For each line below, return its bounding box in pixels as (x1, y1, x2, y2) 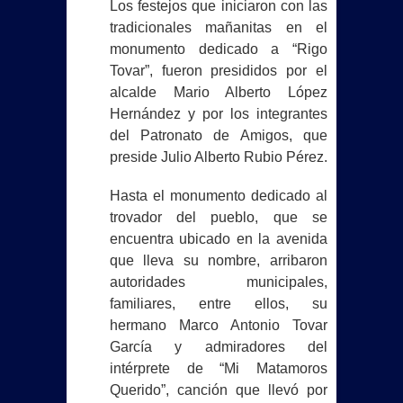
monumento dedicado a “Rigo (109, 40, 327, 57)
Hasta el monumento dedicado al (109, 187, 327, 203)
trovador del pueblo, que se (109, 209, 327, 225)
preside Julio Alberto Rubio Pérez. (109, 148, 327, 165)
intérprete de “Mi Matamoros (109, 360, 327, 376)
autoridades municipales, (109, 273, 327, 290)
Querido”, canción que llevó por (109, 381, 327, 398)
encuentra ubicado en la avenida (109, 230, 327, 246)
